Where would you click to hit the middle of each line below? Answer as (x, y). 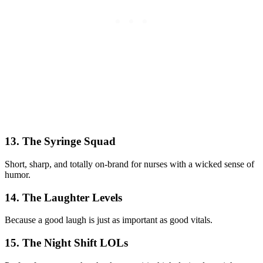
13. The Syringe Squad (60, 141)
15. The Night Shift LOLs (66, 242)
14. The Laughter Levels (63, 197)
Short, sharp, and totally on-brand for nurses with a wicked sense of (129, 164)
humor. (18, 174)
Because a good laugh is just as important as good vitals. (109, 220)
